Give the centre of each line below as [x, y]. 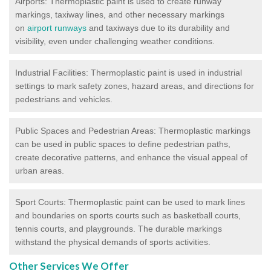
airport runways [57, 28]
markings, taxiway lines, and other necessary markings [120, 14]
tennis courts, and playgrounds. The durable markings [119, 228]
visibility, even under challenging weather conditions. [115, 41]
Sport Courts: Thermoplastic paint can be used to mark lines [130, 202]
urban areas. [40, 170]
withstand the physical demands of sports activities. [113, 242]
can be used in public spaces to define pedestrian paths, [123, 144]
